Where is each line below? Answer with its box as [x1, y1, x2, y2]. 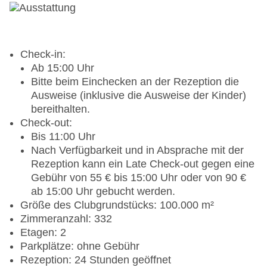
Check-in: [20, 48, 66, 61]
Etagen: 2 [20, 226, 66, 239]
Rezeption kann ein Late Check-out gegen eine [31, 158, 254, 170]
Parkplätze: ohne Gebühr [20, 240, 139, 253]
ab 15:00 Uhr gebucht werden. [31, 185, 175, 198]
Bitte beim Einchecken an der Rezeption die [31, 76, 239, 88]
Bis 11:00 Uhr [31, 131, 95, 143]
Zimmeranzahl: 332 [20, 213, 112, 225]
